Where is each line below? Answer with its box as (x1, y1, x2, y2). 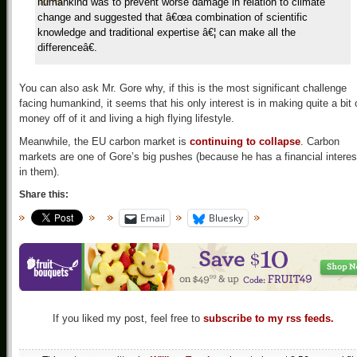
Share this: (19, 189, 69, 200)
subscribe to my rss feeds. (202, 312, 334, 325)
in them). (19, 166, 60, 178)
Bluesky (209, 211, 243, 225)
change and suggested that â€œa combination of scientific (37, 11, 308, 23)
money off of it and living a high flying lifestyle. (19, 112, 234, 124)
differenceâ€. (37, 41, 97, 53)
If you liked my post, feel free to (52, 312, 203, 325)
